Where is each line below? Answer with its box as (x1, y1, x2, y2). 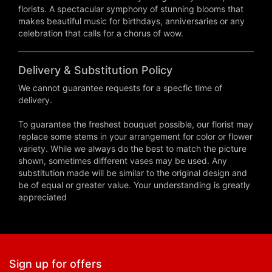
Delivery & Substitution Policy (18, 63, 172, 76)
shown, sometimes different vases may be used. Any (18, 155, 227, 166)
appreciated (18, 191, 67, 202)
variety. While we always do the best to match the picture (18, 143, 246, 154)
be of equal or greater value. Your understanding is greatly (18, 179, 250, 190)
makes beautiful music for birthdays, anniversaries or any (18, 15, 245, 26)
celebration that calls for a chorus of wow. (18, 27, 183, 38)
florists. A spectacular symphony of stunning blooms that (18, 3, 243, 14)
